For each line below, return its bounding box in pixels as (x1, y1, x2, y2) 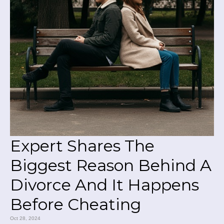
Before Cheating (10, 194, 141, 214)
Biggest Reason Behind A (10, 155, 211, 175)
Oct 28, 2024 (10, 215, 40, 221)
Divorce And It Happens (10, 175, 199, 194)
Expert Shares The (10, 136, 154, 155)
